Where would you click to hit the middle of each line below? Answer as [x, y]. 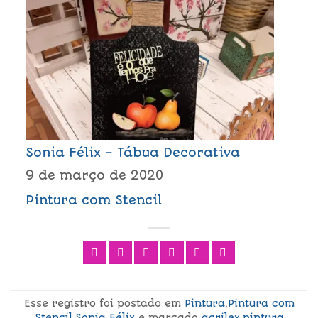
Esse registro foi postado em [104, 303]
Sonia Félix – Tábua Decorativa [132, 153]
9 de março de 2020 [94, 175]
